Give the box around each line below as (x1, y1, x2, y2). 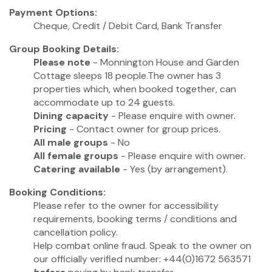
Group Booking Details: (9, 42, 119, 56)
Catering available (33, 163, 120, 176)
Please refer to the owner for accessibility (33, 199, 219, 212)
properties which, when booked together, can (33, 83, 236, 96)
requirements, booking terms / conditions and (33, 212, 237, 226)
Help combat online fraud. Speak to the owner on (33, 239, 251, 253)
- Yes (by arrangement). (120, 163, 228, 176)
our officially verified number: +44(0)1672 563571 (33, 253, 251, 266)
